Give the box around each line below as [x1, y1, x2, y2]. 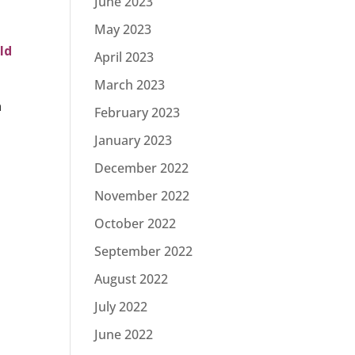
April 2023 [94, 48, 155, 66]
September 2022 [94, 242, 193, 260]
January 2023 [94, 132, 173, 149]
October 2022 [94, 215, 177, 232]
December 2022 [94, 159, 189, 177]
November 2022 [94, 187, 190, 204]
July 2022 [94, 298, 148, 315]
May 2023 [94, 21, 152, 38]
